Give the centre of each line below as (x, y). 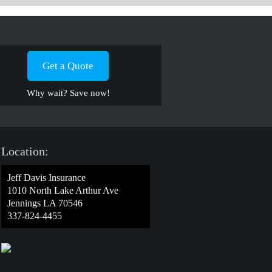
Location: (25, 151)
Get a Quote (68, 66)
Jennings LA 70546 (45, 203)
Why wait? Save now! (68, 93)
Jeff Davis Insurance (46, 178)
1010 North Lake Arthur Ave (63, 190)
